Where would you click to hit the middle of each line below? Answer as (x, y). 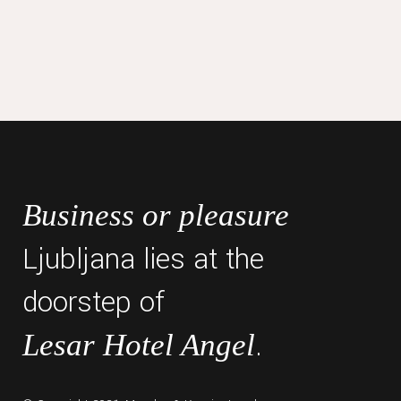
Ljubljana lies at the (143, 260)
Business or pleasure (156, 215)
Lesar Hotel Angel (139, 345)
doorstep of (94, 303)
